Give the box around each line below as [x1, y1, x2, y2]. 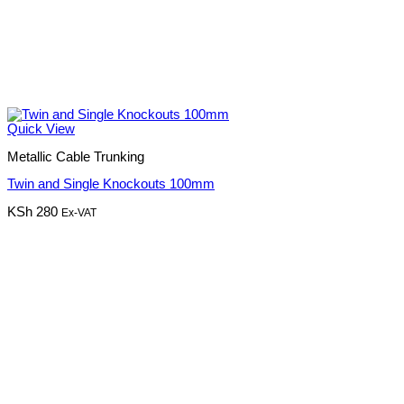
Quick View [7, 122, 75, 137]
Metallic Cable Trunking [7, 149, 144, 164]
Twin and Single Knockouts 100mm [7, 177, 215, 192]
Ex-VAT [61, 207, 96, 220]
